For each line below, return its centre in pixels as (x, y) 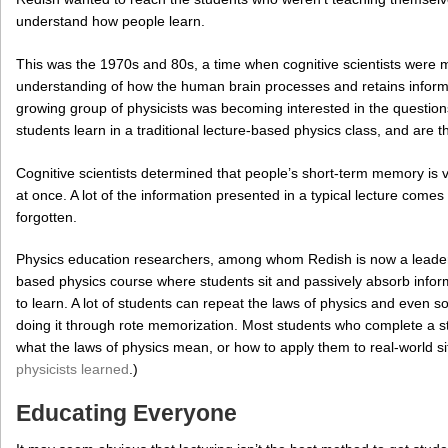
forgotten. (46, 216)
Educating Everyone (126, 413)
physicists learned (72, 369)
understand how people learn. (110, 20)
